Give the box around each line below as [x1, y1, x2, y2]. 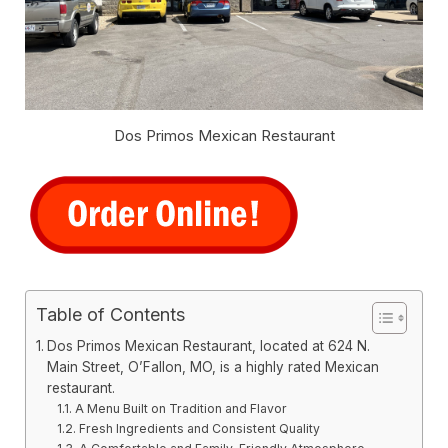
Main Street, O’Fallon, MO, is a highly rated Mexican [46, 358, 379, 375]
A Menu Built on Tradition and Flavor [74, 400, 287, 416]
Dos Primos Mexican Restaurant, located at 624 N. [46, 337, 370, 354]
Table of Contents [36, 303, 185, 325]
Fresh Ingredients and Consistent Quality [78, 420, 320, 436]
